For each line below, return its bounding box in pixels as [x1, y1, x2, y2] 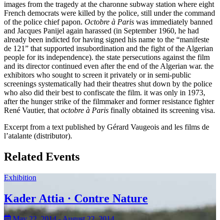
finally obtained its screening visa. [109, 106, 215, 114]
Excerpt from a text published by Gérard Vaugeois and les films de [4, 122, 209, 131]
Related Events [4, 150, 80, 163]
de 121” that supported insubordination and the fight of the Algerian [4, 44, 213, 53]
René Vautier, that [4, 106, 61, 114]
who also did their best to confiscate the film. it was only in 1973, [4, 88, 205, 97]
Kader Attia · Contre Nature [4, 192, 148, 205]
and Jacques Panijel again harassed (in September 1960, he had [4, 26, 199, 35]
